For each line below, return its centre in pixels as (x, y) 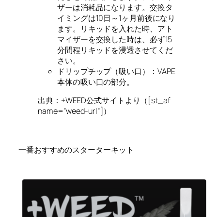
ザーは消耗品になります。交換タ (115, 7)
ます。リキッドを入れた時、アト (115, 28)
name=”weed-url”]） (75, 111)
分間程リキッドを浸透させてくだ (115, 50)
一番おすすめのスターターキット (76, 149)
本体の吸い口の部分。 (96, 82)
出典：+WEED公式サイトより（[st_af (104, 101)
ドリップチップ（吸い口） (103, 71)
